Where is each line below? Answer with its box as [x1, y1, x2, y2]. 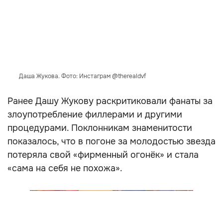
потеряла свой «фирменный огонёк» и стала [7, 149, 199, 160]
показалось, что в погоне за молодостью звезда [7, 136, 216, 147]
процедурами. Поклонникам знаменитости [7, 122, 192, 133]
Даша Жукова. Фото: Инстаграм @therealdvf [19, 72, 146, 80]
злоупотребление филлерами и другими [7, 109, 182, 120]
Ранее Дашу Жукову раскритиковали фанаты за [7, 96, 213, 107]
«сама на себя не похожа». [7, 163, 122, 174]
